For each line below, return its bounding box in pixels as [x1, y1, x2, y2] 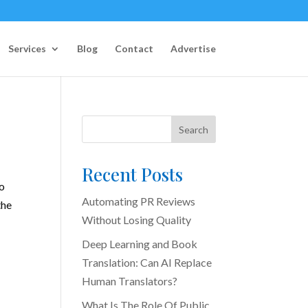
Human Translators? [82, 274, 178, 287]
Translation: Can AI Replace [82, 256, 212, 269]
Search [178, 123, 208, 135]
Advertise [170, 43, 216, 54]
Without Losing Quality [82, 213, 192, 226]
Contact [114, 43, 153, 54]
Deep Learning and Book [82, 237, 198, 250]
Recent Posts [82, 162, 184, 186]
